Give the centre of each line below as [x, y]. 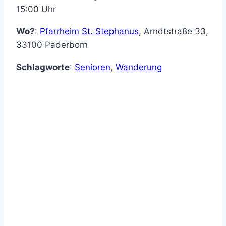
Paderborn [66, 45]
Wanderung [139, 67]
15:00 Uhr [36, 9]
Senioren [93, 67]
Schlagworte [43, 67]
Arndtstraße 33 [175, 32]
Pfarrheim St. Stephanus [89, 32]
